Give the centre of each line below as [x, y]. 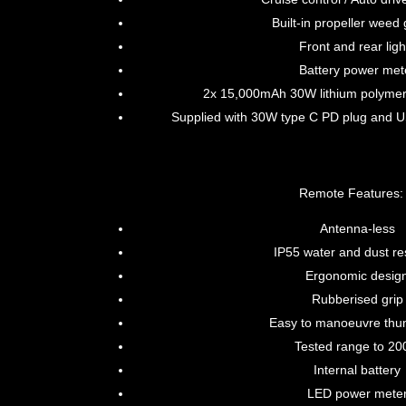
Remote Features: [351, 193]
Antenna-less [357, 228]
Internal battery [358, 369]
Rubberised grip [357, 299]
